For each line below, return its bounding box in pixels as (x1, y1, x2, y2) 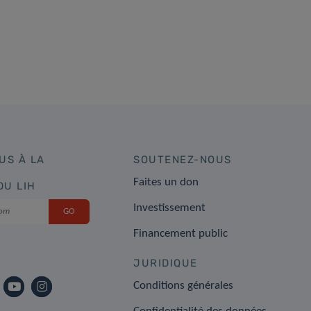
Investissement (133, 201, 206, 214)
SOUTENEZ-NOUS (133, 153, 232, 166)
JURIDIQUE (133, 256, 198, 269)
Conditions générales (133, 279, 234, 292)
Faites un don (133, 176, 202, 188)
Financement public (133, 227, 228, 239)
